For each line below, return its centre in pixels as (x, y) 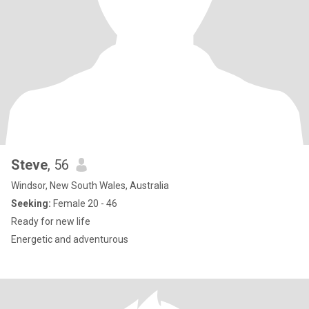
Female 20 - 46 (84, 203)
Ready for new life (51, 221)
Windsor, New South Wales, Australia (90, 186)
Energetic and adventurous (70, 239)
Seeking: (31, 203)
